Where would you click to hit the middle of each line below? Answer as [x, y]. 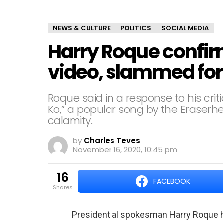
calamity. [70, 121]
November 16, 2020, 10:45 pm [125, 150]
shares [64, 187]
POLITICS [136, 28]
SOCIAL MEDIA [185, 28]
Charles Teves [112, 141]
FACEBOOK [171, 181]
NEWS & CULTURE [82, 28]
